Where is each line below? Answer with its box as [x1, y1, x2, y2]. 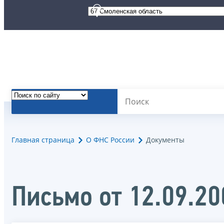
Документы [146, 135, 184, 145]
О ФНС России [86, 135, 134, 145]
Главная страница [11, 135, 74, 145]
